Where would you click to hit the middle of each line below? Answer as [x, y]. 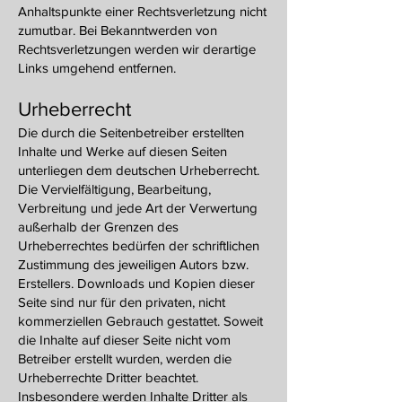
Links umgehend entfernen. [97, 68]
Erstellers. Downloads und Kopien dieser [136, 283]
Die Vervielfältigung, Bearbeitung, [114, 189]
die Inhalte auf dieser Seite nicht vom [124, 340]
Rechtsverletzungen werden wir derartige [137, 49]
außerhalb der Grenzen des [98, 227]
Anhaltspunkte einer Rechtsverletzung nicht [142, 11]
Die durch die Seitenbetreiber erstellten [131, 132]
